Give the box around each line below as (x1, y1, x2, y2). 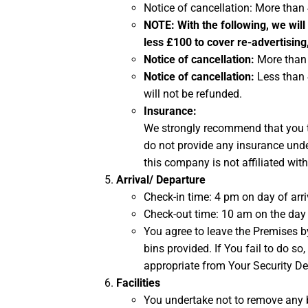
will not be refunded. (144, 87, 242, 101)
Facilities (116, 276, 160, 290)
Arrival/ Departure (116, 173, 206, 187)
